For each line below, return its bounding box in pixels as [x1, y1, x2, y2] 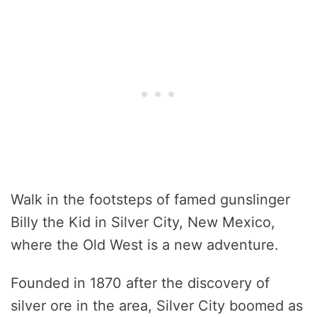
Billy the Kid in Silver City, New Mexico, [11, 214, 275, 231]
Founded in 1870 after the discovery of [11, 275, 270, 292]
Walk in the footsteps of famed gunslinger [11, 191, 290, 209]
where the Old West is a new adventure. [11, 236, 279, 254]
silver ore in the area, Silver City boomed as [11, 297, 303, 315]
